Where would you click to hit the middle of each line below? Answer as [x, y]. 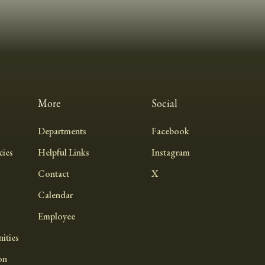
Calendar [55, 195]
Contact [53, 173]
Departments [62, 131]
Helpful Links [63, 152]
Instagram [170, 152]
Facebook [170, 131]
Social [164, 103]
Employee [56, 216]
